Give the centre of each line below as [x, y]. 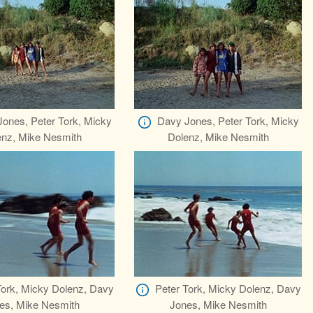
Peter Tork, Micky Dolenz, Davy [228, 289]
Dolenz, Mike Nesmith [218, 137]
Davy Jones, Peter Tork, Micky [228, 121]
